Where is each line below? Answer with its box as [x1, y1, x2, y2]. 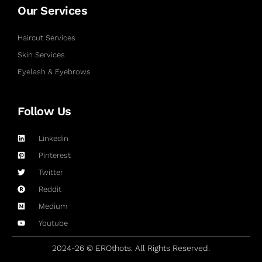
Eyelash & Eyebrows [18, 67, 91, 76]
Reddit [39, 184, 62, 194]
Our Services [18, 3, 87, 18]
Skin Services [18, 50, 65, 59]
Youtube [39, 218, 68, 227]
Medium [39, 201, 68, 211]
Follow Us [18, 104, 71, 118]
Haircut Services [18, 33, 75, 42]
